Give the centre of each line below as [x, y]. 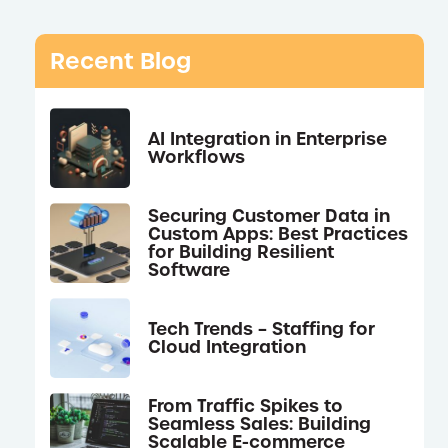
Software [189, 269]
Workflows [197, 156]
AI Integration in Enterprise [268, 138]
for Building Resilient [241, 251]
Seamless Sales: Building [260, 423]
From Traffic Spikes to [246, 405]
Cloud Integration [227, 346]
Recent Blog [121, 61]
